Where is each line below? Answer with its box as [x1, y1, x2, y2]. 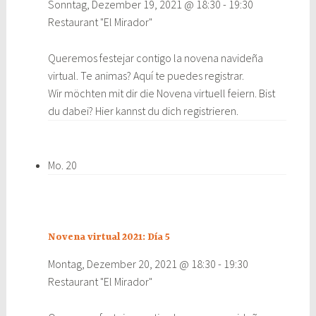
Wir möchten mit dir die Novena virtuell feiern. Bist [47, 86, 275, 101]
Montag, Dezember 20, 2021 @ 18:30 [47, 257, 216, 272]
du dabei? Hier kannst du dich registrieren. [47, 104, 238, 119]
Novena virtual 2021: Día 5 [47, 231, 170, 243]
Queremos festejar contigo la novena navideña [47, 51, 263, 66]
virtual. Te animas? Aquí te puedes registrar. [47, 68, 244, 83]
